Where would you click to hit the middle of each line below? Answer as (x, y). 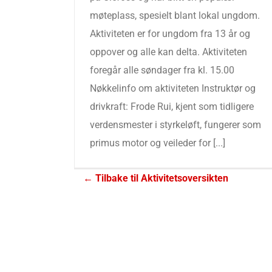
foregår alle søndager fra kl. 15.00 (162, 70)
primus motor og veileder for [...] (158, 143)
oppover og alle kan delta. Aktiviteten (168, 52)
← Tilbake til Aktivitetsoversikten (156, 178)
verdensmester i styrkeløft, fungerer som (175, 125)
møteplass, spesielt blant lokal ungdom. (175, 15)
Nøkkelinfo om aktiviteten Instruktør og (173, 88)
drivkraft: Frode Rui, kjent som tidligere (172, 107)
